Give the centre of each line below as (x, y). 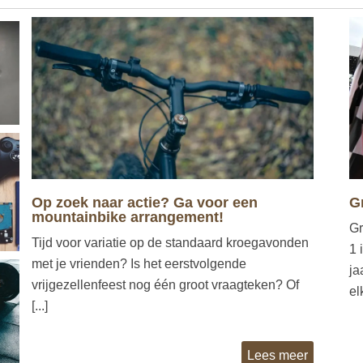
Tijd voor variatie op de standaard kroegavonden (170, 242)
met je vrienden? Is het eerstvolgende (139, 263)
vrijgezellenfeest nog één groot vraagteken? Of (165, 284)
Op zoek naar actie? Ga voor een (145, 202)
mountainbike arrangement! (128, 217)
